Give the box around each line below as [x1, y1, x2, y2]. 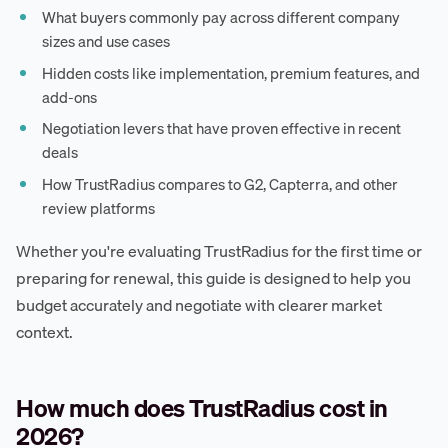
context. [16, 319, 73, 346]
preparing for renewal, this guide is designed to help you [16, 265, 411, 292]
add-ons [42, 84, 98, 109]
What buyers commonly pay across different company [42, 5, 401, 30]
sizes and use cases [42, 29, 171, 54]
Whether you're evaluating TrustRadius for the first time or [16, 238, 422, 265]
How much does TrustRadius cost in [16, 389, 388, 428]
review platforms [42, 195, 156, 220]
